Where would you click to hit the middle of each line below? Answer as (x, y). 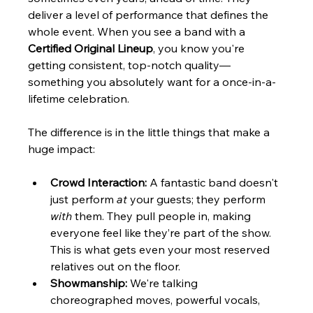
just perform (84, 199)
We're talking (164, 283)
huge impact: (62, 148)
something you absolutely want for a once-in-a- (152, 81)
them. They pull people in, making (163, 216)
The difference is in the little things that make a (151, 132)
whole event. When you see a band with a (138, 31)
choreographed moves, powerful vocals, (157, 299)
